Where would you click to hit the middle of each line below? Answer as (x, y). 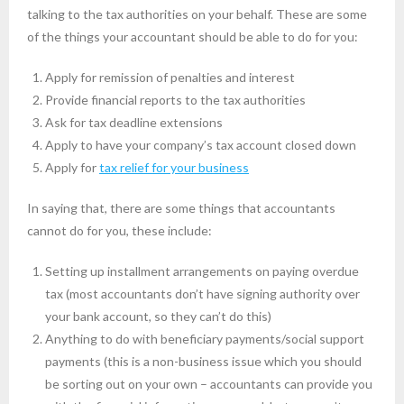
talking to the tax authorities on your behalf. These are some (197, 14)
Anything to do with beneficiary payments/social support (205, 339)
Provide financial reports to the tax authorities (175, 100)
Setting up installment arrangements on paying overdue (202, 271)
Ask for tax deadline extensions (134, 123)
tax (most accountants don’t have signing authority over (202, 294)
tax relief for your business (174, 168)
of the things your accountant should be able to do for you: (193, 37)
